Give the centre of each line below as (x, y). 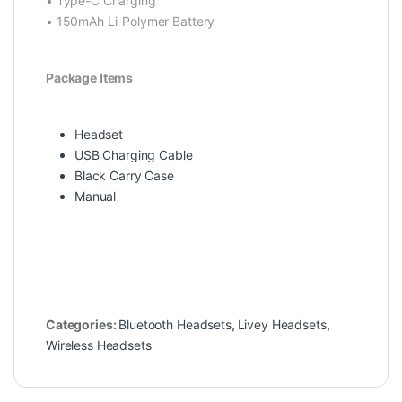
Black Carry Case (124, 176)
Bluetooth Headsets (175, 325)
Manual (96, 197)
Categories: (83, 325)
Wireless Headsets (99, 345)
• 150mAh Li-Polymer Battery (131, 22)
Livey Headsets (282, 325)
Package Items (90, 78)
